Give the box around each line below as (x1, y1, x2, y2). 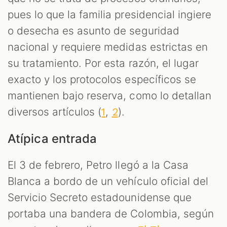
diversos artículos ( (8, 105, 102, 119)
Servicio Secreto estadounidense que (8, 191, 192, 204)
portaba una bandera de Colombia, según (8, 207, 214, 220)
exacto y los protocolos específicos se (8, 73, 196, 86)
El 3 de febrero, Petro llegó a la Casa (8, 159, 188, 172)
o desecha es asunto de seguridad (8, 24, 179, 37)
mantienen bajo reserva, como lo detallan (8, 89, 211, 102)
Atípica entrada (8, 131, 97, 146)
